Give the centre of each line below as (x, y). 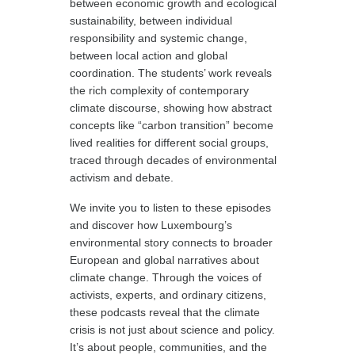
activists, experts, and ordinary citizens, (168, 295)
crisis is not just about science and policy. (173, 330)
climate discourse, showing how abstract (171, 108)
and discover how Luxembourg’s (151, 225)
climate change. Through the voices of (166, 277)
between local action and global (149, 55)
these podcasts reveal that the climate (165, 312)
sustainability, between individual (151, 21)
